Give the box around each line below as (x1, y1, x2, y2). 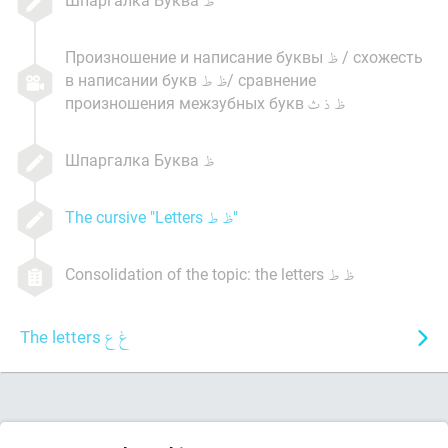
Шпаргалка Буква (65, 149, 203, 170)
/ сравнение (227, 69, 316, 90)
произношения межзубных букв (65, 92, 308, 113)
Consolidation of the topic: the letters (65, 263, 328, 284)
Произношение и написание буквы (65, 46, 327, 67)
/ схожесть (338, 46, 423, 67)
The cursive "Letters (65, 206, 207, 227)
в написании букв (65, 69, 201, 90)
